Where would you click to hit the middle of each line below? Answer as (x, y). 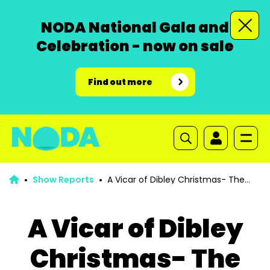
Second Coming (43, 188)
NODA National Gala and (135, 27)
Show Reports (63, 180)
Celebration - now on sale (135, 46)
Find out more (120, 82)
